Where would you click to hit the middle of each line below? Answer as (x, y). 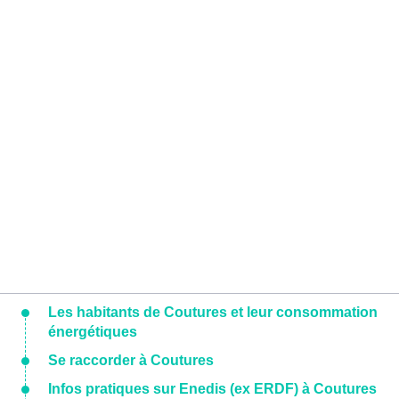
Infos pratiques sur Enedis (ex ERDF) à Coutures (212, 389)
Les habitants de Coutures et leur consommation (213, 313)
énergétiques (93, 332)
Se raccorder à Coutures (131, 361)
